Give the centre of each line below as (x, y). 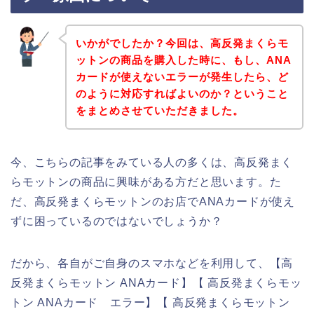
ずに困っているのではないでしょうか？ (117, 221)
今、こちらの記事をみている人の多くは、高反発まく (152, 162)
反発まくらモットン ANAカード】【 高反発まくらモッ (156, 282)
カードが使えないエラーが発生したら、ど (182, 76)
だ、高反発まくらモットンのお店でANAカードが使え (153, 201)
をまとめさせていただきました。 (159, 110)
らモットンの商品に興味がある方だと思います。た (146, 182)
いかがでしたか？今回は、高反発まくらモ (182, 43)
